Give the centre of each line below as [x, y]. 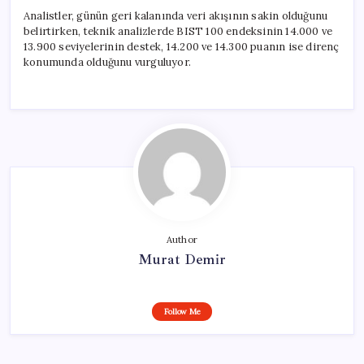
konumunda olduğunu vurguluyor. [107, 62]
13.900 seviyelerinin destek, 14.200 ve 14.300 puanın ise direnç [182, 46]
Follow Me [182, 311]
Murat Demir [182, 259]
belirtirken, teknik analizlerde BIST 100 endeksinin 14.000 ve [178, 31]
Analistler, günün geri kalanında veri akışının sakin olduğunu [176, 15]
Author [182, 239]
